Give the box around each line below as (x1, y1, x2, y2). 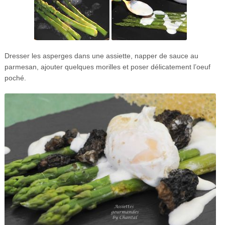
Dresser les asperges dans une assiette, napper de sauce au (4, 51, 198, 60)
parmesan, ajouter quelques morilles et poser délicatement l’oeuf (4, 62, 210, 71)
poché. (4, 73, 26, 82)
